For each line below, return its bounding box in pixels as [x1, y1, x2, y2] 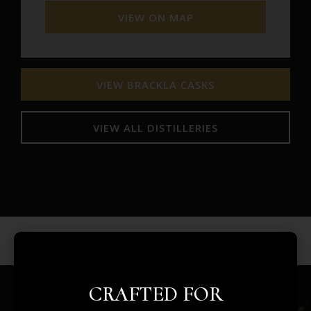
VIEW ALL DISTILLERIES [93, 120, 218, 135]
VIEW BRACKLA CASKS [96, 77, 215, 92]
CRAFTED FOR [88, 281, 223, 307]
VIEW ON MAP [117, 10, 194, 24]
